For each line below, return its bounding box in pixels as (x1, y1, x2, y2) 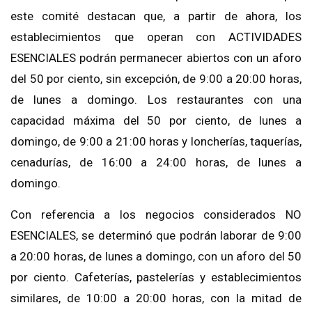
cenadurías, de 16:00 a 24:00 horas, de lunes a (10, 155, 302, 170)
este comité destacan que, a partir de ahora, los (10, 9, 302, 24)
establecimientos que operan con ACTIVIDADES (10, 30, 302, 45)
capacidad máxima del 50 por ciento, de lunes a (10, 114, 302, 128)
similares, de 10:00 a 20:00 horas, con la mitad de (10, 291, 302, 306)
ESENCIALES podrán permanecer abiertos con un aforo (10, 51, 302, 65)
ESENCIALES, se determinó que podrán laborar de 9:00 (10, 228, 302, 243)
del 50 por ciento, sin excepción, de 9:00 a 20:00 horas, (10, 72, 302, 86)
